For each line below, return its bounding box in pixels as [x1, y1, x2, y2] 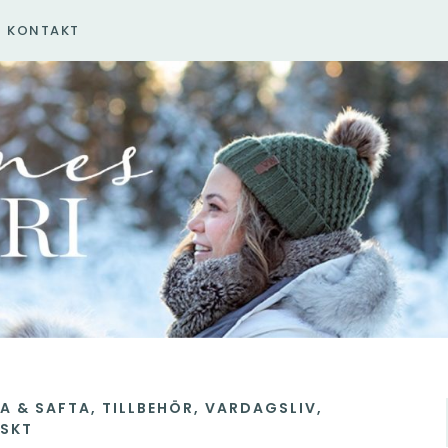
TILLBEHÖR [102, 397, 194, 418]
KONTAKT [7, 21, 80, 40]
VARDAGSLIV [205, 397, 317, 418]
